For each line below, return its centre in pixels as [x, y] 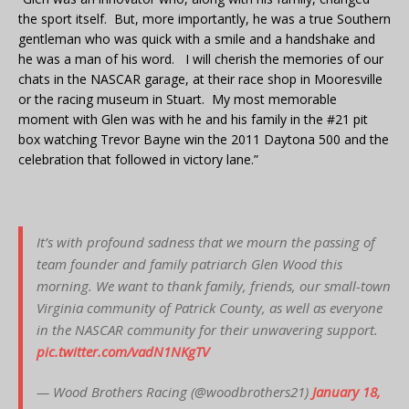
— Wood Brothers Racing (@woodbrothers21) [174, 391]
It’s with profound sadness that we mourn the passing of [206, 241]
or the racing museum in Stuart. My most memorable [178, 99]
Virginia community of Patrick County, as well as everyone [210, 307]
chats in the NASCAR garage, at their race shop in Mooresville [200, 79]
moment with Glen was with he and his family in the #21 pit [193, 119]
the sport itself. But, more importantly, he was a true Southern [204, 18]
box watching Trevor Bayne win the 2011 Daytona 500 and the [204, 139]
